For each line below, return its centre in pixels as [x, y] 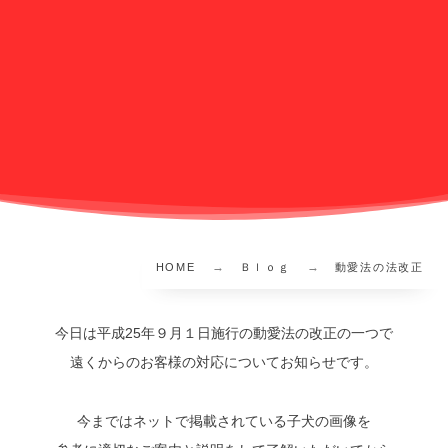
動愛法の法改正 [379, 267]
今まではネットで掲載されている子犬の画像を [224, 421]
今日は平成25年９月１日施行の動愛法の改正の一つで [224, 333]
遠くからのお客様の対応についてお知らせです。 [224, 362]
